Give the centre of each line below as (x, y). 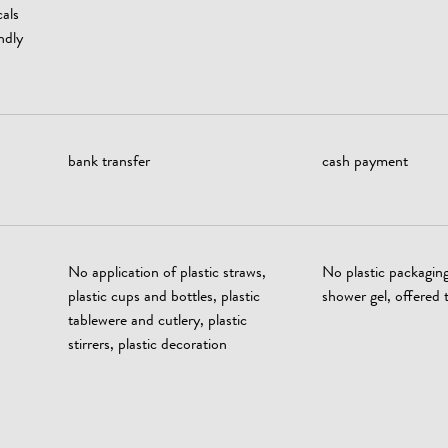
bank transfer (109, 163)
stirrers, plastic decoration (148, 346)
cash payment (364, 163)
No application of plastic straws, (167, 274)
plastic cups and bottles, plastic (164, 298)
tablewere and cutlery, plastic (158, 322)
